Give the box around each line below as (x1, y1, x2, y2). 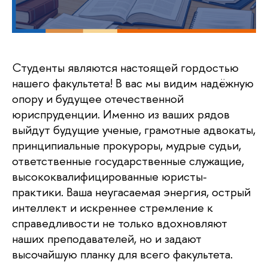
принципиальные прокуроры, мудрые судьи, (12, 137, 241, 154)
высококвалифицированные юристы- (12, 168, 207, 185)
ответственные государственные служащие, (12, 153, 244, 169)
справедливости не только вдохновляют (12, 215, 227, 232)
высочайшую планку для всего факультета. (12, 246, 233, 263)
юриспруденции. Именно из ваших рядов (12, 106, 230, 123)
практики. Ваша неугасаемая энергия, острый (12, 184, 251, 200)
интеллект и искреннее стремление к (12, 199, 213, 216)
